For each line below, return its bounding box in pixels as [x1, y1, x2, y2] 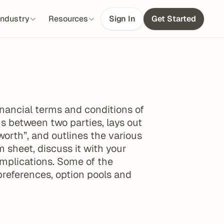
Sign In [108, 13, 135, 24]
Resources [48, 13, 88, 24]
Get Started [151, 13, 196, 24]
